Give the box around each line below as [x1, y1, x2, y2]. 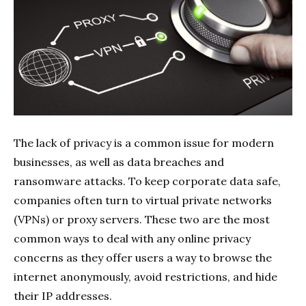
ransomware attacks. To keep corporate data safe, [14, 173, 281, 188]
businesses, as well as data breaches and [14, 154, 224, 169]
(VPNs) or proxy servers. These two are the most [14, 212, 270, 226]
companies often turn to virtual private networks [14, 193, 272, 207]
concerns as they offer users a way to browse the [14, 250, 272, 264]
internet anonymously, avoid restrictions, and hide [14, 269, 277, 283]
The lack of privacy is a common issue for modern [14, 135, 274, 150]
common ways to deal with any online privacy [14, 231, 251, 245]
